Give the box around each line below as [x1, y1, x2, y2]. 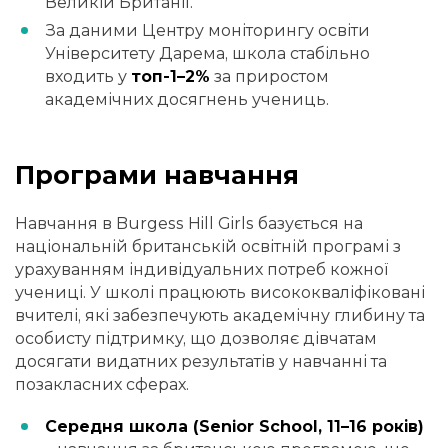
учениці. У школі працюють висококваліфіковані [15, 282, 425, 302]
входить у [45, 67, 131, 87]
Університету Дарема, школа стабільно [45, 44, 370, 64]
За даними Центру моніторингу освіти [45, 21, 370, 41]
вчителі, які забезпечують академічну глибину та [15, 305, 425, 325]
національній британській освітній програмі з [15, 236, 401, 256]
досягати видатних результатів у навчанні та [15, 351, 387, 371]
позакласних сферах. [15, 374, 189, 394]
